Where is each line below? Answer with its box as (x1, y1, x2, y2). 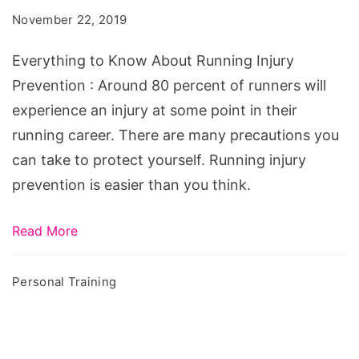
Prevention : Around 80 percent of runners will (12, 76, 326, 94)
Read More (12, 222, 78, 239)
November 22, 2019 (12, 11, 127, 27)
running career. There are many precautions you (12, 126, 339, 143)
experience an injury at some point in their (12, 101, 297, 119)
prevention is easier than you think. (12, 175, 251, 193)
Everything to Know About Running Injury (12, 51, 294, 69)
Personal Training (12, 273, 117, 289)
